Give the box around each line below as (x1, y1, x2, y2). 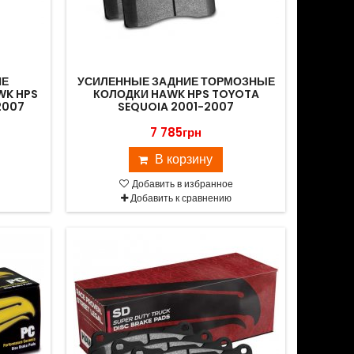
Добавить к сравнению (130, 191, 232, 205)
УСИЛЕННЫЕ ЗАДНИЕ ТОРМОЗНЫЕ (77, 73, 275, 89)
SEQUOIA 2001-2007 (118, 99, 235, 115)
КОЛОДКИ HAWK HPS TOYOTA (92, 86, 259, 102)
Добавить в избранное (129, 177, 233, 190)
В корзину (155, 150, 213, 168)
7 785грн (150, 124, 202, 141)
